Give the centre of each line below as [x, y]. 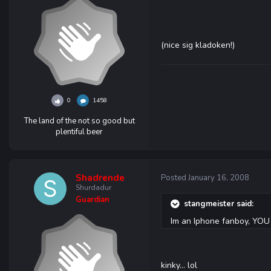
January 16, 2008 [219, 178]
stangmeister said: [219, 204]
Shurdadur [93, 188]
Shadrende [100, 178]
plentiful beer [79, 132]
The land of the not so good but [79, 121]
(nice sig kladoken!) [198, 45]
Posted [175, 178]
